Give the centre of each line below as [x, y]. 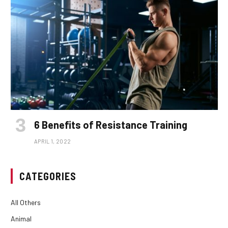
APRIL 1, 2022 [53, 141]
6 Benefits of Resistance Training [111, 125]
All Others [26, 203]
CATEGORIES [48, 176]
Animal [21, 219]
